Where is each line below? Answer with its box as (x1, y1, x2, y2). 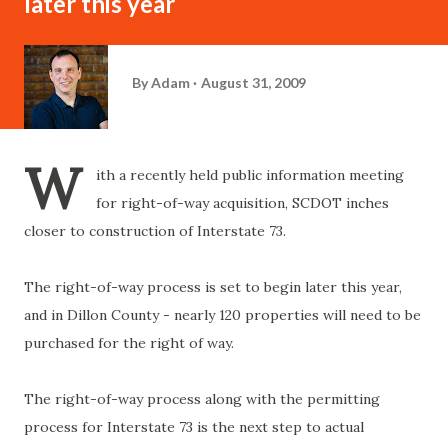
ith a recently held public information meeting (96, 166, 404, 184)
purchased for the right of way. (24, 334, 234, 352)
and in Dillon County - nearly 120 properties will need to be (24, 306, 421, 324)
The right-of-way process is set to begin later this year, (24, 278, 402, 296)
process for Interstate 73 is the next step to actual (24, 418, 364, 436)
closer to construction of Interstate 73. (24, 222, 286, 240)
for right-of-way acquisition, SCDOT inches (96, 194, 389, 212)
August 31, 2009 (201, 73, 306, 91)
